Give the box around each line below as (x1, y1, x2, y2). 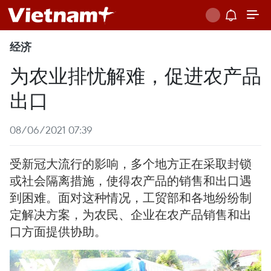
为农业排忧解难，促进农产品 (10, 62, 261, 88)
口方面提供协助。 (10, 224, 106, 239)
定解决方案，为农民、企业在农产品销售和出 (10, 207, 252, 222)
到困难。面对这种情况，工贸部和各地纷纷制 (10, 190, 252, 205)
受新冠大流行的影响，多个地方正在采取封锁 (10, 156, 252, 171)
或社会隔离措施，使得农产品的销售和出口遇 (10, 173, 252, 188)
